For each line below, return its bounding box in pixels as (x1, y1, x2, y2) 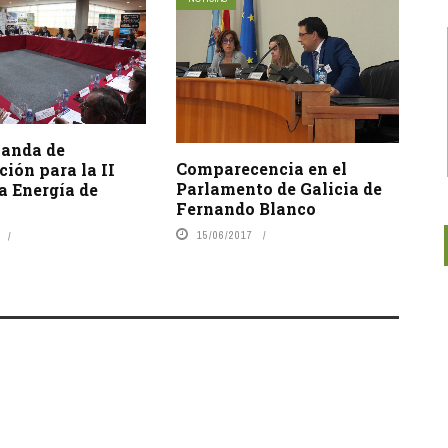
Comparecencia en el (175, 157, 347, 179)
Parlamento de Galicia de (175, 177, 382, 199)
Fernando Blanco (175, 197, 316, 219)
